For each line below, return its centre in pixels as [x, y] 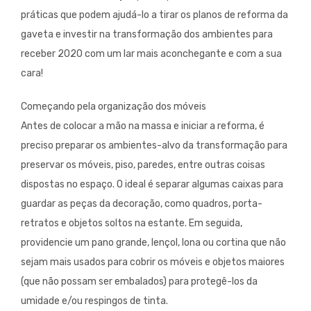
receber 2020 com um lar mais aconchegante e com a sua [151, 54]
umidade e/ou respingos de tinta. [94, 301]
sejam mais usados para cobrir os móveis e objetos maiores [153, 262]
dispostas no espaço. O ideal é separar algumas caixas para [152, 185]
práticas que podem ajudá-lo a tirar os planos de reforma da [154, 15]
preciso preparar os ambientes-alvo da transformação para [154, 146]
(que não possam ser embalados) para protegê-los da [139, 282]
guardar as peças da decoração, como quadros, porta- [142, 204]
